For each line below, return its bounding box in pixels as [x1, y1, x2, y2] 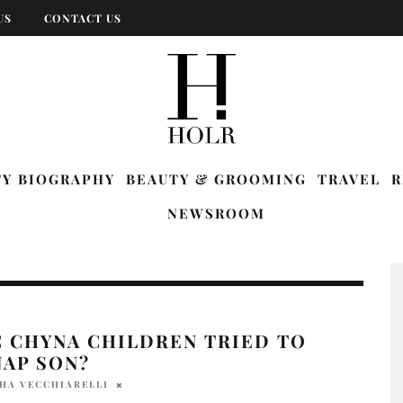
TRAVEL [318, 170, 381, 188]
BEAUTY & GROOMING [126, 170, 307, 188]
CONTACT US [44, 11, 121, 25]
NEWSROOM [166, 204, 265, 222]
